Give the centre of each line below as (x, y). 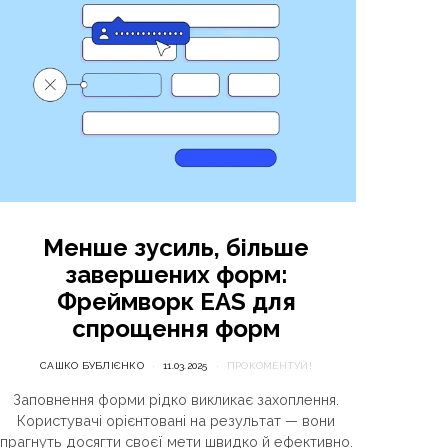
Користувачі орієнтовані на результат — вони (176, 420)
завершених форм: (176, 274)
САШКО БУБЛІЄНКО (92, 365)
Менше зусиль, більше (176, 247)
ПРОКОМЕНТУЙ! (269, 365)
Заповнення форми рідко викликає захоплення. (176, 399)
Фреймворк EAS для (176, 301)
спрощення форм (176, 328)
